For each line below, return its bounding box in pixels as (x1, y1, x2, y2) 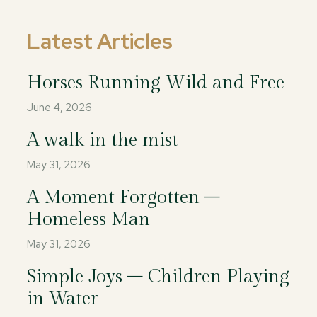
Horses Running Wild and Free (26, 72, 284, 93)
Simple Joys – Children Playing (26, 266, 289, 287)
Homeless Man (26, 209, 150, 230)
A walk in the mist (26, 129, 178, 151)
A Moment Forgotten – (26, 187, 220, 208)
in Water (26, 288, 98, 309)
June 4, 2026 (26, 100, 92, 115)
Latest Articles (26, 27, 173, 55)
